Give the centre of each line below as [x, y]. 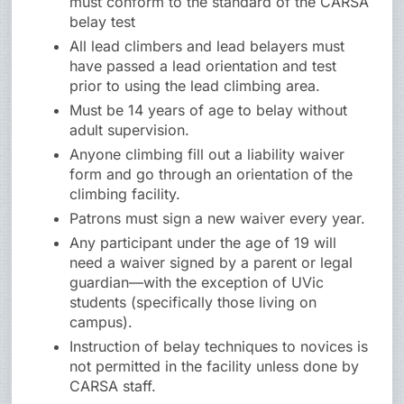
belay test [103, 22]
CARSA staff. [113, 386]
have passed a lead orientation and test [203, 66]
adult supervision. [130, 130]
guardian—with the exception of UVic [197, 283]
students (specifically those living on [193, 303]
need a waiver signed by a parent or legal [211, 263]
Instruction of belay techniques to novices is [219, 347]
